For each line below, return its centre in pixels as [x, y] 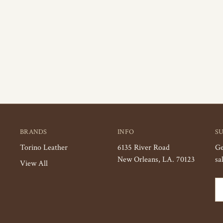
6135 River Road [144, 148]
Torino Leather [44, 148]
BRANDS [34, 132]
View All [34, 164]
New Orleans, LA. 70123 [156, 160]
